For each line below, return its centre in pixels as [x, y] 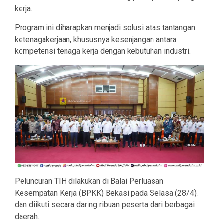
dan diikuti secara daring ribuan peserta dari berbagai [105, 205]
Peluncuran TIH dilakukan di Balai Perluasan [89, 181]
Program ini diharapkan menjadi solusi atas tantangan [105, 27]
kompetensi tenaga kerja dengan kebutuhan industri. [103, 51]
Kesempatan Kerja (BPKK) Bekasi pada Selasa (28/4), [106, 193]
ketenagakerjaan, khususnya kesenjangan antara [96, 39]
